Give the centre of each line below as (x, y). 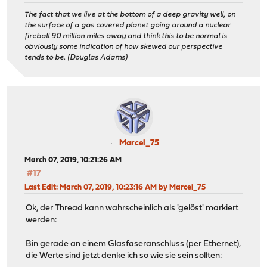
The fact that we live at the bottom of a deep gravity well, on (130, 15)
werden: (42, 220)
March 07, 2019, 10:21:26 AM (73, 160)
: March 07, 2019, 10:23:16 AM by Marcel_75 (131, 188)
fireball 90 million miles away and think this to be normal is (126, 36)
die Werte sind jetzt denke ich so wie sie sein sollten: (124, 256)
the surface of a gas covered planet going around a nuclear (128, 26)
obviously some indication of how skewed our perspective (124, 47)
